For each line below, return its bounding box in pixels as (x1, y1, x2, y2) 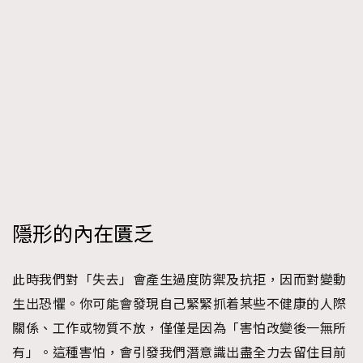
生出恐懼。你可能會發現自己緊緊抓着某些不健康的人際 (12, 296, 347, 313)
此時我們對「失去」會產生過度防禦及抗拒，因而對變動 (12, 271, 347, 288)
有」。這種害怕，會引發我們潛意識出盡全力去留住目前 (12, 344, 347, 361)
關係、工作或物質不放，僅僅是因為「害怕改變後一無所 (12, 320, 347, 337)
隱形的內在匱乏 (12, 221, 154, 249)
